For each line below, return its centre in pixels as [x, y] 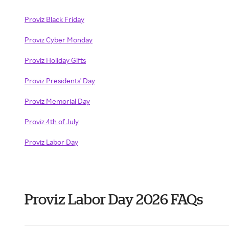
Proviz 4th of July [52, 121]
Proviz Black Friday [54, 19]
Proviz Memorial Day [57, 101]
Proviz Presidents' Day [60, 81]
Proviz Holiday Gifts [55, 60]
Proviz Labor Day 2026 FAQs [114, 199]
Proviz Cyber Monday [59, 40]
